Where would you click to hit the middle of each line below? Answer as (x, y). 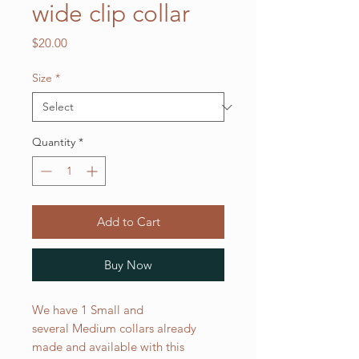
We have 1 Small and (88, 310)
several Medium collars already (114, 328)
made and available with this (108, 347)
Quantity (54, 142)
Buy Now (128, 265)
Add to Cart (128, 222)
